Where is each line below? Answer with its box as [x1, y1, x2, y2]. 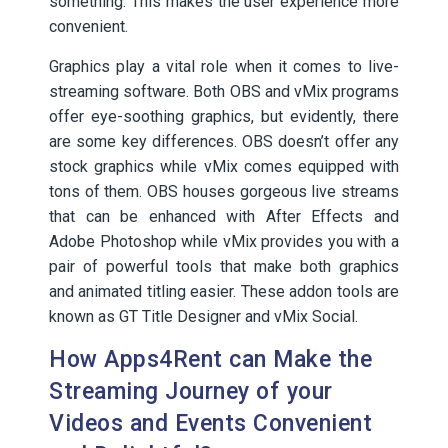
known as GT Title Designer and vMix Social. [49, 307, 358, 326]
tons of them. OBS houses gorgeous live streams [49, 182, 399, 201]
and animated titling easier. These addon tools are [49, 282, 399, 301]
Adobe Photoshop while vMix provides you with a [49, 232, 399, 251]
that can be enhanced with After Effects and [49, 207, 399, 226]
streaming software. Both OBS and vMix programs [49, 82, 399, 101]
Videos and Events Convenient [49, 410, 372, 437]
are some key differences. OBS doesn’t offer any [49, 132, 399, 151]
